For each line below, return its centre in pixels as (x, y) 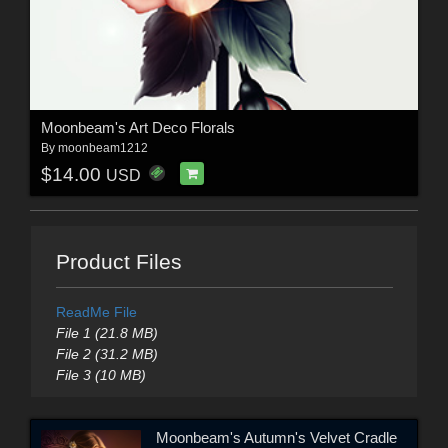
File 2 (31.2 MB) (106, 354)
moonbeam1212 (102, 148)
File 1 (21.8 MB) (106, 333)
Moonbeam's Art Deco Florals (137, 128)
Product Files (118, 262)
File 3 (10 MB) (100, 375)
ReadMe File (96, 312)
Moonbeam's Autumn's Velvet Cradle (276, 437)
